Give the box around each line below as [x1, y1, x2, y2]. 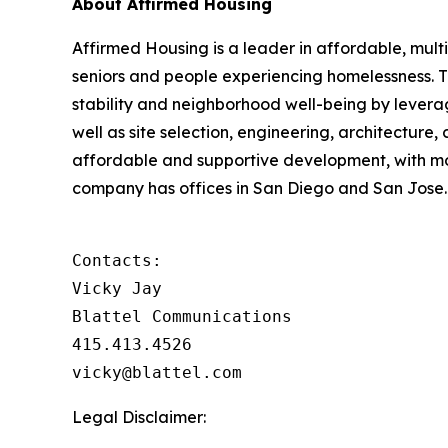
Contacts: [72, 251, 162, 270]
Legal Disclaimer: [72, 407, 206, 427]
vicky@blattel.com [72, 363, 242, 382]
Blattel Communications [72, 307, 292, 326]
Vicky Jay [72, 279, 162, 298]
